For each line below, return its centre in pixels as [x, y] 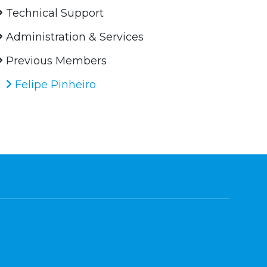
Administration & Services [74, 37]
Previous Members [55, 61]
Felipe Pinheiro [54, 85]
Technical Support [54, 13]
